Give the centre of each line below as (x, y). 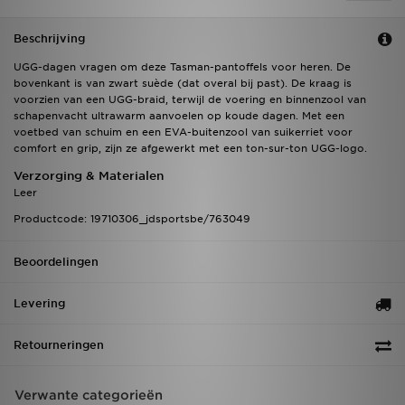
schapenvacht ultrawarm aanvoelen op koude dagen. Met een (179, 116)
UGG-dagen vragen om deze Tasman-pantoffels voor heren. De (182, 67)
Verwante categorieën (89, 396)
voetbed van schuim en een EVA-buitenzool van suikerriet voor (183, 132)
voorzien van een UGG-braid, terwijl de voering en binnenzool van (190, 100)
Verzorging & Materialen (89, 176)
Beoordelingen (56, 262)
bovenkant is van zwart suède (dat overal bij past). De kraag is (183, 84)
